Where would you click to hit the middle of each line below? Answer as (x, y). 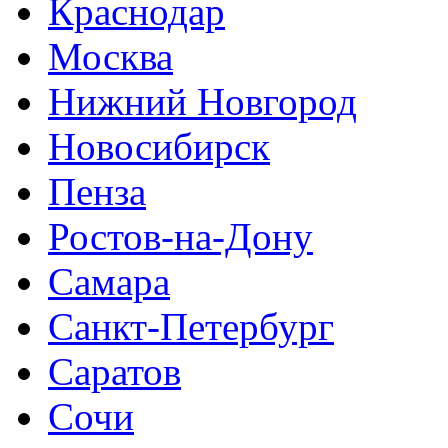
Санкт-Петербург (191, 327)
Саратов (114, 372)
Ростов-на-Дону (180, 237)
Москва (110, 57)
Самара (109, 282)
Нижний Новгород (202, 102)
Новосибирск (159, 147)
